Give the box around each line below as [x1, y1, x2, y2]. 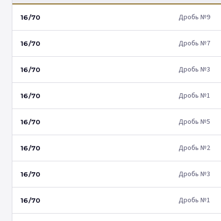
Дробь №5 [179, 117, 210, 127]
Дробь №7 [179, 38, 210, 48]
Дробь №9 [179, 12, 210, 22]
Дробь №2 [179, 143, 210, 153]
